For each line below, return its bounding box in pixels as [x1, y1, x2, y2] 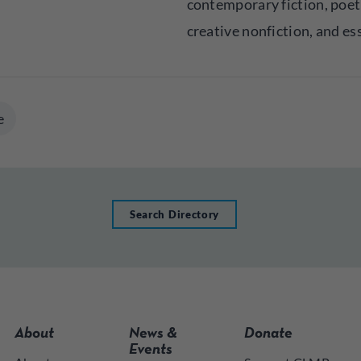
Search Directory [130, 208, 219, 221]
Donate [243, 327, 293, 341]
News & [129, 327, 178, 341]
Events [129, 343, 173, 357]
